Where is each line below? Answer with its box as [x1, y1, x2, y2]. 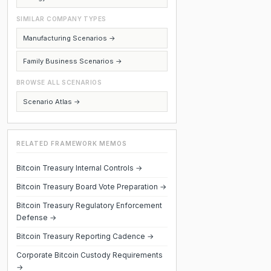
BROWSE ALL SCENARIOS [16, 79, 102, 86]
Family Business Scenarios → [23, 57, 122, 65]
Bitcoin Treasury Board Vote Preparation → [16, 182, 166, 191]
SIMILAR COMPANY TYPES [16, 15, 106, 22]
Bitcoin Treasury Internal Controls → [16, 163, 142, 172]
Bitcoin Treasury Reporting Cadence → [16, 232, 154, 241]
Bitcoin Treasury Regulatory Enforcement [16, 201, 162, 210]
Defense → [16, 213, 56, 222]
